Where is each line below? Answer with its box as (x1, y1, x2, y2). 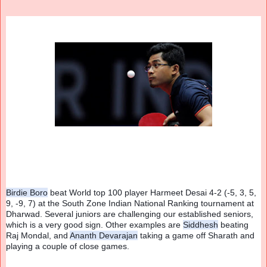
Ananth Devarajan (70, 231, 138, 241)
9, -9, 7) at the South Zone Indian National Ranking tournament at (6, 198, 254, 209)
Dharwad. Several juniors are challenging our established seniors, (6, 209, 253, 219)
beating (218, 220, 249, 230)
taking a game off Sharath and (138, 231, 254, 241)
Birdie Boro (6, 188, 48, 198)
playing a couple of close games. (6, 241, 129, 252)
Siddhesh (183, 220, 218, 230)
